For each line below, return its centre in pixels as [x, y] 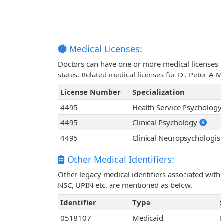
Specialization [158, 92]
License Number [90, 92]
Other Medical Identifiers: [119, 160]
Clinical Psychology [166, 123]
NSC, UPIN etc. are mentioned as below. [125, 185]
